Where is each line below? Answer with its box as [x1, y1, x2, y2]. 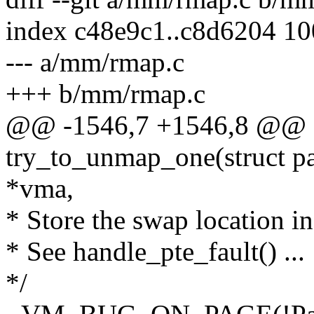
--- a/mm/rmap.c [6, 47, 184, 78]
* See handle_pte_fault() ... [6, 236, 305, 267]
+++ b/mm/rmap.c [6, 78, 205, 109]
